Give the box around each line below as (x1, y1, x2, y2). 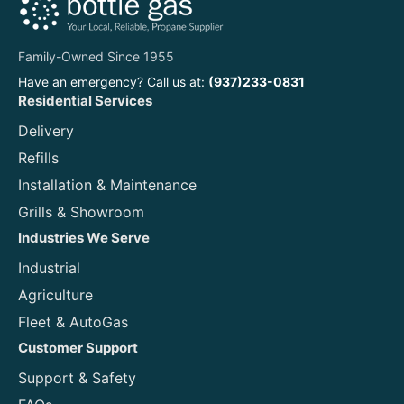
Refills (18, 148, 59, 167)
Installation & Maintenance (18, 175, 197, 194)
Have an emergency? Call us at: (18, 73, 208, 89)
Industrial (18, 258, 80, 277)
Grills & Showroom (18, 202, 144, 221)
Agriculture (18, 285, 93, 304)
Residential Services (18, 91, 152, 109)
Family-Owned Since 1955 (18, 48, 174, 64)
